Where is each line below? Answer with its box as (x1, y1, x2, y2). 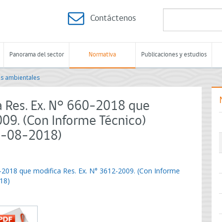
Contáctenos (90, 14, 136, 23)
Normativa (89, 52, 116, 58)
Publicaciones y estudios (141, 52, 207, 58)
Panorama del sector (9, 52, 64, 58)
